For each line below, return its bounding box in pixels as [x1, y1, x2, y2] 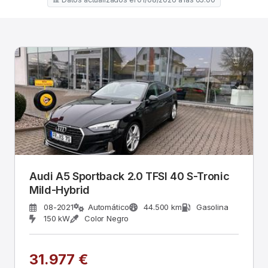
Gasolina [196, 202, 229, 212]
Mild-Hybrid [29, 184, 90, 196]
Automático [87, 202, 130, 212]
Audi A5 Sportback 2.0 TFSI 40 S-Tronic [29, 170, 230, 182]
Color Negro [84, 214, 129, 223]
